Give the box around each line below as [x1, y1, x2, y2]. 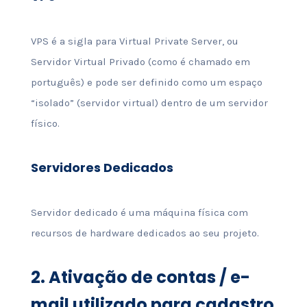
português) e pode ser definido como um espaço [30, 76, 262, 88]
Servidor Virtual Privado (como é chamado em [30, 56, 250, 68]
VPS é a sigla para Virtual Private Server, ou [30, 35, 238, 47]
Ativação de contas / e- [45, 266, 250, 288]
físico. [30, 117, 60, 130]
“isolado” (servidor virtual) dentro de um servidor [30, 97, 268, 109]
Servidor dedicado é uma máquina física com [30, 206, 248, 219]
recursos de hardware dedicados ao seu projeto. [30, 227, 259, 239]
